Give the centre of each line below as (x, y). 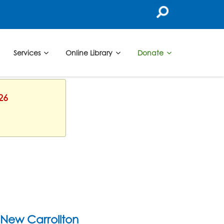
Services (28, 58)
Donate (151, 58)
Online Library (90, 58)
